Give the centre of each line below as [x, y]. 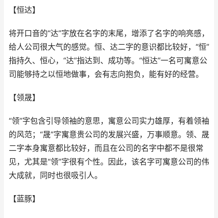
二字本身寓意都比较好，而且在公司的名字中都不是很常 [106, 148]
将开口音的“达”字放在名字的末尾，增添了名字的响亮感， [109, 33]
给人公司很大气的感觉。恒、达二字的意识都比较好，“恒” [109, 47]
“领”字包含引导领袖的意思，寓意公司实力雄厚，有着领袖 [109, 121]
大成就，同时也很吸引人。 [55, 175]
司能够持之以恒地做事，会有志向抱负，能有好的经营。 [106, 74]
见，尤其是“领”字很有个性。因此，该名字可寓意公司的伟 [109, 162]
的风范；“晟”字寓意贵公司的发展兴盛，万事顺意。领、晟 [109, 135]
